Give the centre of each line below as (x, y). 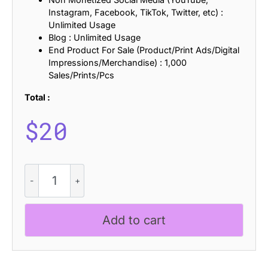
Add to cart (134, 220)
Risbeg (38, 169)
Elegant (39, 194)
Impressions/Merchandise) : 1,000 (118, 62)
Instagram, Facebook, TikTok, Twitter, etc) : (136, 12)
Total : (37, 97)
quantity (41, 220)
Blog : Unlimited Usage (95, 37)
